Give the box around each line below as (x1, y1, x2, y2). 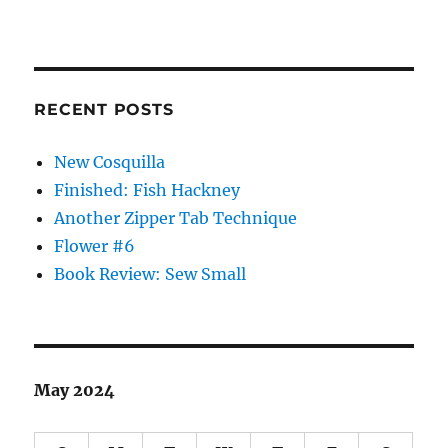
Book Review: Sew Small (54, 264, 247, 285)
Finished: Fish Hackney (54, 180, 241, 201)
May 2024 (34, 380, 116, 401)
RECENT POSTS (34, 100, 174, 120)
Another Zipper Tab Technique (54, 208, 298, 229)
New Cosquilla (54, 152, 166, 173)
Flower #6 (54, 236, 136, 257)
